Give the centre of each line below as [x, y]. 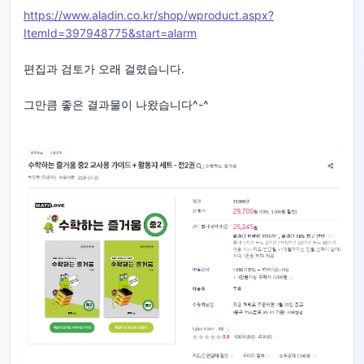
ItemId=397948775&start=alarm [110, 33]
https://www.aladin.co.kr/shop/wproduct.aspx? [149, 15]
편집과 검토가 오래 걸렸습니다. [104, 69]
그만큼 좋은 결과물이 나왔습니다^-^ [116, 104]
